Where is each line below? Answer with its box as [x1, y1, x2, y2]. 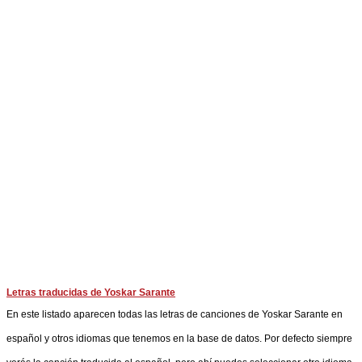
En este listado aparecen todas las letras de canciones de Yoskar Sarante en [6, 309, 343, 320]
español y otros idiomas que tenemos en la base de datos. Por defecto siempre [6, 333, 352, 344]
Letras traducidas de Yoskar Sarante [6, 287, 175, 298]
